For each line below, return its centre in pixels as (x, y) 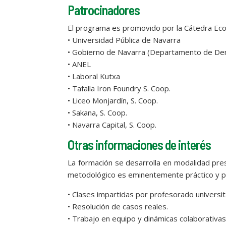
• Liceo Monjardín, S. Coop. (113, 100)
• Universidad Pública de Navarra (124, 40)
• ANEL (79, 64)
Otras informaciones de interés (139, 144)
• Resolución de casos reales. (118, 206)
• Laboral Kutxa (94, 76)
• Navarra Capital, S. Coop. (112, 124)
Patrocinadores (104, 10)
